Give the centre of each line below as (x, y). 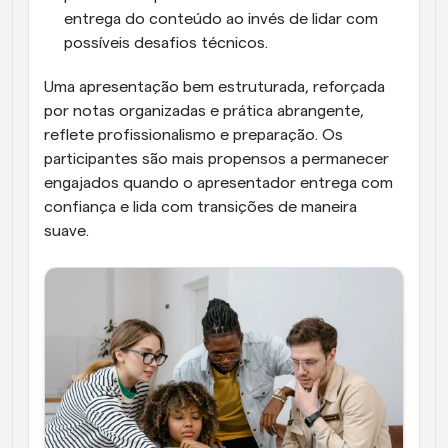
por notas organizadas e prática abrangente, (204, 111)
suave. (66, 231)
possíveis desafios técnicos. (166, 43)
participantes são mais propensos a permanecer (216, 159)
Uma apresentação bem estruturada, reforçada (214, 87)
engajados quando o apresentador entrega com (218, 183)
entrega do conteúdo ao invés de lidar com (221, 19)
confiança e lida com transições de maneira (200, 207)
